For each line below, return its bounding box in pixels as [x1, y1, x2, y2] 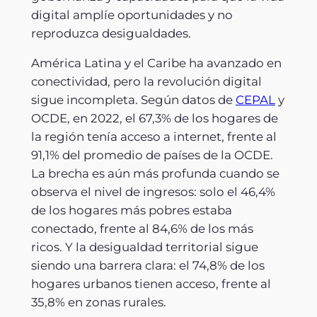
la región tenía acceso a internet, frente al [30, 129, 277, 144]
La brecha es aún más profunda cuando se [30, 166, 279, 181]
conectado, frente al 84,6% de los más [30, 221, 253, 236]
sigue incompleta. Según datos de [30, 93, 236, 108]
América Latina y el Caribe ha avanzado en [30, 56, 282, 71]
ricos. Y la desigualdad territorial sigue [30, 240, 258, 255]
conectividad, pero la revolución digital [30, 74, 262, 89]
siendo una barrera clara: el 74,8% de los [30, 258, 265, 273]
